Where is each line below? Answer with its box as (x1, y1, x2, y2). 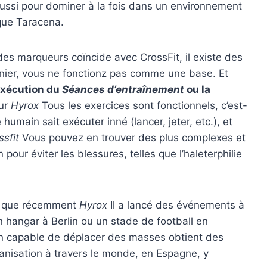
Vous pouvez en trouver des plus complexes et (19, 131, 246, 144)
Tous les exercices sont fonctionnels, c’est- (39, 99, 247, 111)
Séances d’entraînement (62, 83, 184, 95)
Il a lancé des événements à (107, 198, 244, 211)
